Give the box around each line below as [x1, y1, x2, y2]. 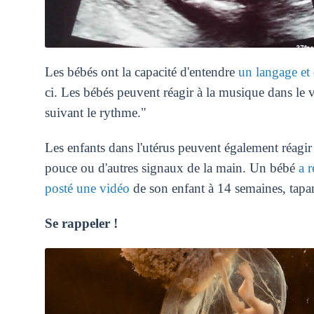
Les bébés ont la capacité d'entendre [44, 64, 238, 80]
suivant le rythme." [44, 105, 146, 121]
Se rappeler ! [44, 215, 118, 231]
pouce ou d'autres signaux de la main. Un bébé [44, 161, 299, 176]
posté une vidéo [44, 181, 130, 196]
